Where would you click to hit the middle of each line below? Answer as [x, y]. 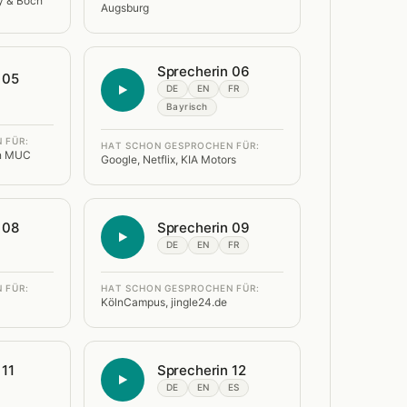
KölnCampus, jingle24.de [164, 303]
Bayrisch [187, 107]
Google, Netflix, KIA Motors [168, 160]
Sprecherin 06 [203, 71]
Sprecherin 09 [203, 228]
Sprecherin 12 [201, 370]
